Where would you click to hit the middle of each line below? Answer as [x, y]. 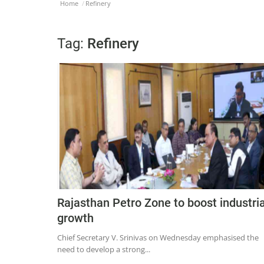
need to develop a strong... [104, 250]
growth [75, 218]
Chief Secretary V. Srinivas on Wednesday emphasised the [158, 238]
